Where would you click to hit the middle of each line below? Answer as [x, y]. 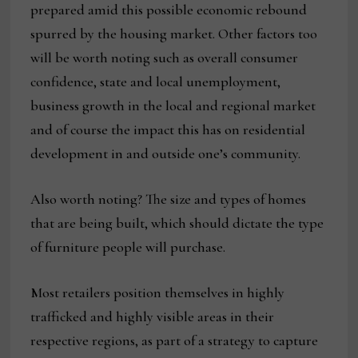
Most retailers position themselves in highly [158, 293]
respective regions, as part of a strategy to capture [175, 341]
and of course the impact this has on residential [168, 130]
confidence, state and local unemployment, [156, 82]
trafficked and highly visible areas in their [153, 317]
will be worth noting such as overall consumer [165, 58]
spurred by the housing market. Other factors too [174, 34]
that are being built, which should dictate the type [177, 223]
